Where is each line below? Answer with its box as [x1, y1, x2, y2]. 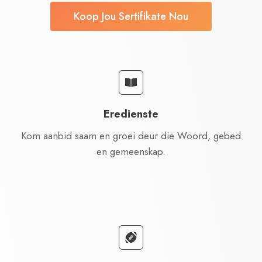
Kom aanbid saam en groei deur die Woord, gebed [21, 129, 241, 143]
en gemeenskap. [96, 144, 166, 158]
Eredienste [104, 106, 158, 122]
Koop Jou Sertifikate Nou [74, 9, 188, 24]
